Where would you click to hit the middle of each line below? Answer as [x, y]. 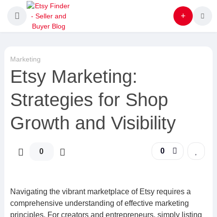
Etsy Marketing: [74, 77]
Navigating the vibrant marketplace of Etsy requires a [100, 192]
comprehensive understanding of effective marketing [99, 203]
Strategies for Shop [89, 100]
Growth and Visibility [93, 123]
